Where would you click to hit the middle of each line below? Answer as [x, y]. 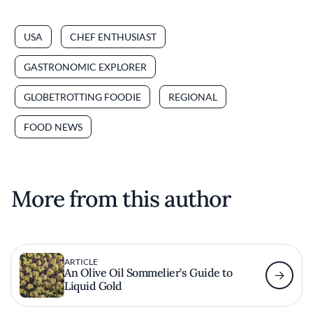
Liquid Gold [93, 286]
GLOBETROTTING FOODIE [82, 96]
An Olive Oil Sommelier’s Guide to [148, 273]
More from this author [121, 198]
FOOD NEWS [53, 126]
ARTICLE [81, 262]
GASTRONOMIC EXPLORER [85, 66]
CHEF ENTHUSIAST [113, 36]
